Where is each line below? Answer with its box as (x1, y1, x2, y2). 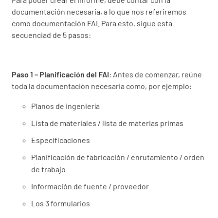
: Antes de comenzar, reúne (109, 69, 202, 79)
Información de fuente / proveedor (31, 181, 149, 191)
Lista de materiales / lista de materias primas (31, 118, 183, 127)
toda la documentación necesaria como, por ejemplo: (12, 81, 192, 91)
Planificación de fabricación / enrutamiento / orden (31, 152, 204, 162)
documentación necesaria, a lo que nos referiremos (12, 6, 186, 16)
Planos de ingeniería (31, 101, 100, 110)
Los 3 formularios (31, 198, 90, 208)
